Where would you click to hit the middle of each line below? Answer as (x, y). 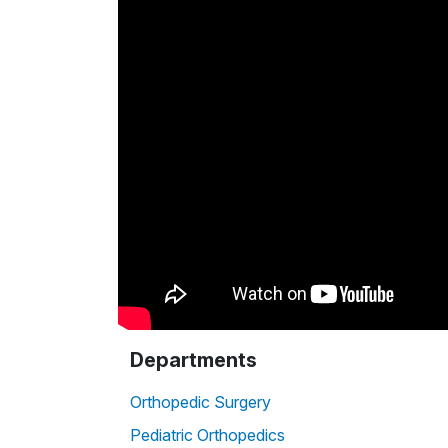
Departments (193, 360)
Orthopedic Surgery (200, 402)
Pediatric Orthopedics (207, 435)
